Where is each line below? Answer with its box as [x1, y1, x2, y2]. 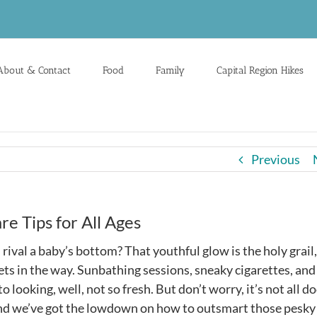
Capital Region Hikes [217, 64, 304, 76]
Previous [251, 151, 300, 167]
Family [156, 64, 185, 76]
